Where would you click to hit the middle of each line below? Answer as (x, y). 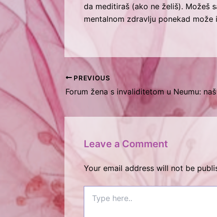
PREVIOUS (91, 78)
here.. (92, 200)
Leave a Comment (126, 144)
